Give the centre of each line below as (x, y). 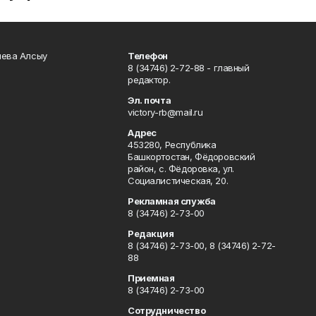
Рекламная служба (171, 201)
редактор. (149, 80)
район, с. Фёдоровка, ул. (181, 169)
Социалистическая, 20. (178, 181)
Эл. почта (149, 100)
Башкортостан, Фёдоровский (191, 157)
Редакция (151, 233)
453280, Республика (172, 145)
